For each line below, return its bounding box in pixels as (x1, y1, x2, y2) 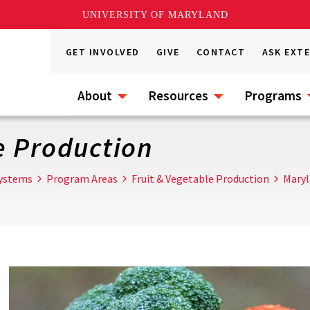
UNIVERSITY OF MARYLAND (82, 9, 228, 20)
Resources (148, 87, 208, 104)
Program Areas (46, 172, 118, 185)
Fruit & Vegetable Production (131, 172, 269, 185)
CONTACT (197, 46, 246, 58)
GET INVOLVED (66, 46, 140, 58)
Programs (244, 87, 302, 104)
